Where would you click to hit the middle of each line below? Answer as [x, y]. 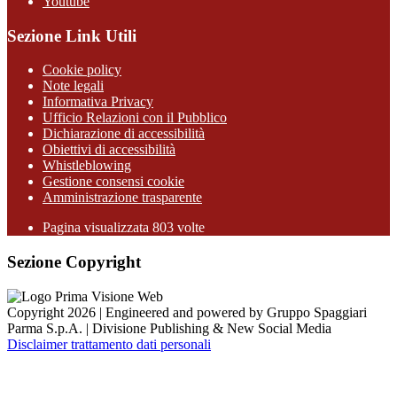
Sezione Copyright [74, 262]
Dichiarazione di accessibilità [124, 134]
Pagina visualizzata [97, 228]
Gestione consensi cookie [113, 182]
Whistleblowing [87, 166]
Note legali [73, 86]
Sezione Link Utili [72, 35]
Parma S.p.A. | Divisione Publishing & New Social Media [169, 328]
